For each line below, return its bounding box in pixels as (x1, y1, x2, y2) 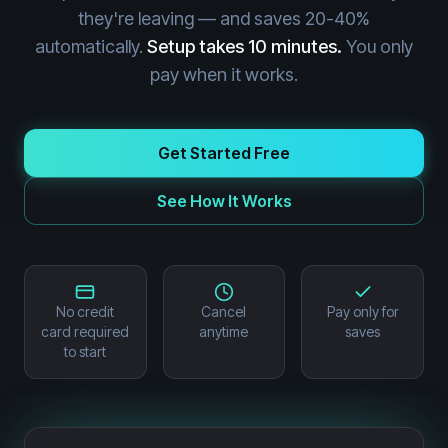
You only (342, 36, 413, 57)
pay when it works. (150, 64, 298, 85)
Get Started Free (158, 143, 290, 163)
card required (41, 323, 130, 340)
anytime (199, 323, 249, 340)
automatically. (35, 36, 143, 57)
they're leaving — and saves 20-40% (78, 8, 370, 29)
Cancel (201, 303, 247, 320)
